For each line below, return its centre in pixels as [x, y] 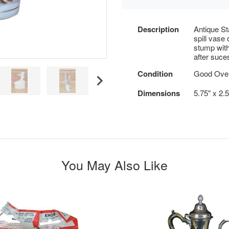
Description [158, 29]
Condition [155, 74]
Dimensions [159, 93]
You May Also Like [114, 165]
